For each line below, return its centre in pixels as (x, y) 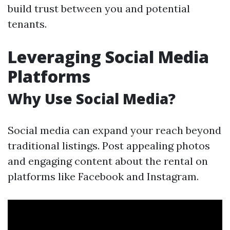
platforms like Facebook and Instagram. (103, 176)
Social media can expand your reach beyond (114, 130)
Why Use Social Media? (92, 99)
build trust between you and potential (99, 8)
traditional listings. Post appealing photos (109, 146)
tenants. (27, 24)
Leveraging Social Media (108, 57)
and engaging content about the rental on (108, 161)
